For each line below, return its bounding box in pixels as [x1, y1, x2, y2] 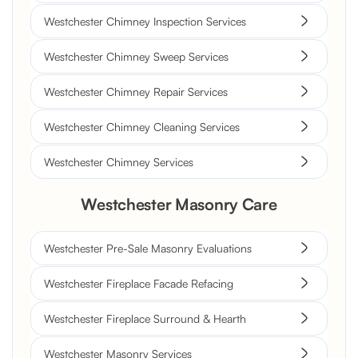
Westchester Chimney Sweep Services [44, 49, 229, 63]
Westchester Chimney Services [44, 154, 193, 169]
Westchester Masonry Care [81, 193, 277, 214]
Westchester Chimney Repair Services [44, 84, 228, 98]
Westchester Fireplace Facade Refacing [44, 276, 233, 290]
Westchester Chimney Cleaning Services [44, 119, 240, 133]
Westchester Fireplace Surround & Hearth [44, 311, 246, 325]
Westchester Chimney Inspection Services [44, 14, 246, 28]
